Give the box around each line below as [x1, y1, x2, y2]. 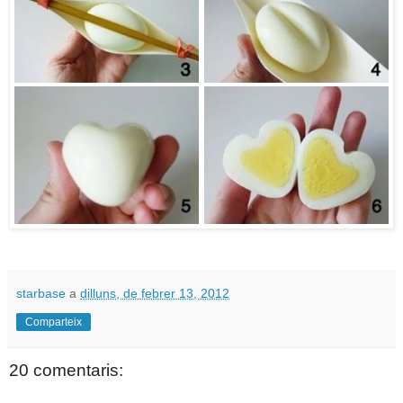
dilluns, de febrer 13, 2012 [80, 285, 229, 300]
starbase [16, 285, 66, 300]
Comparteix [25, 315, 82, 328]
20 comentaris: [9, 360, 123, 380]
